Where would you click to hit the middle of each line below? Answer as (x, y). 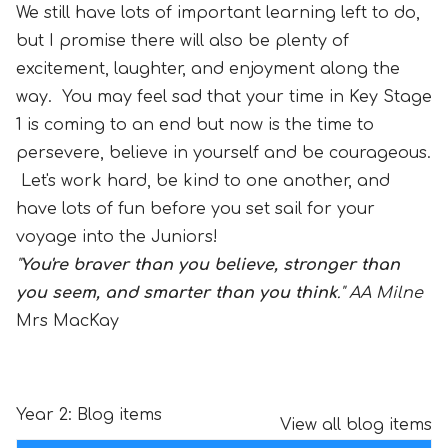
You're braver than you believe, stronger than (210, 265)
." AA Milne (382, 293)
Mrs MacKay (67, 321)
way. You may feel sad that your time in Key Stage (224, 97)
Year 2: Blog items (89, 415)
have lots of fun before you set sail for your (195, 209)
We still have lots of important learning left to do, (218, 13)
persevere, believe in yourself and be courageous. (223, 153)
